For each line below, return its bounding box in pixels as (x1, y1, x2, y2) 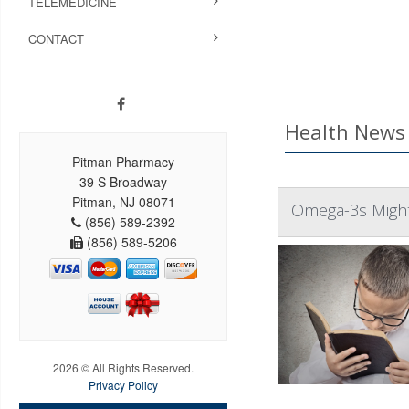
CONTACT (28, 29, 84, 47)
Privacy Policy (89, 376, 158, 393)
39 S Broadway (79, 172, 167, 191)
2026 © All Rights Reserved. (53, 359, 194, 375)
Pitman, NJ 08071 (71, 192, 175, 211)
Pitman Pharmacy (72, 152, 174, 171)
